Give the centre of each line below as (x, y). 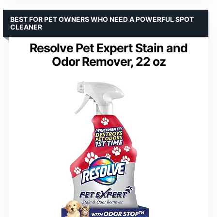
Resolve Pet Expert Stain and (108, 48)
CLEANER (26, 27)
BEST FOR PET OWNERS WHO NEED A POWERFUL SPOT (102, 19)
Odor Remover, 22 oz (108, 61)
